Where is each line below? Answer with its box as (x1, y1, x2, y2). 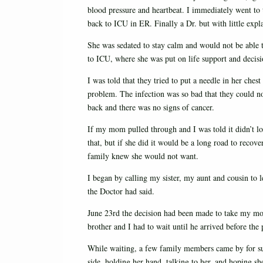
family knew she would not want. (87, 150, 198, 162)
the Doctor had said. (87, 186, 154, 197)
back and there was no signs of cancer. (87, 102, 214, 113)
